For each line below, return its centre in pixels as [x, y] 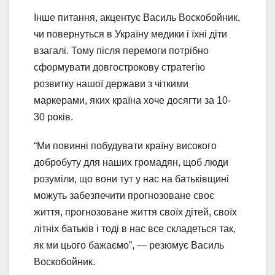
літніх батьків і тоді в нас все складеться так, [135, 229]
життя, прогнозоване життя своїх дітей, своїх [135, 212]
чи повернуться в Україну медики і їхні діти [130, 34]
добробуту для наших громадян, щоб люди [131, 163]
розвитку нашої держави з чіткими [111, 84]
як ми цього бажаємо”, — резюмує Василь [129, 246]
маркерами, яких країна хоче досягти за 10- [132, 101]
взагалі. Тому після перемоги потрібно [121, 51]
